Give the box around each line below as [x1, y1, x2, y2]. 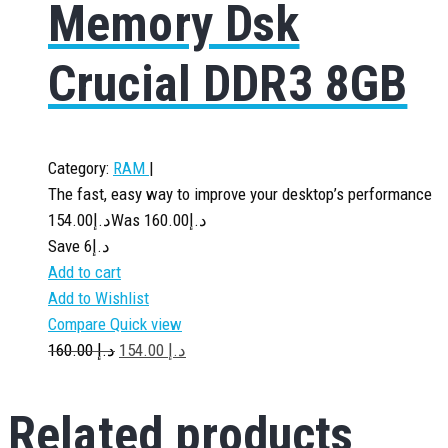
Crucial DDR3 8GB [48, 54, 408, 113]
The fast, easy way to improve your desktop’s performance [48, 184, 432, 204]
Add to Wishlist [48, 288, 149, 308]
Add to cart [48, 262, 121, 282]
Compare [48, 314, 110, 334]
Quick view [110, 314, 182, 334]
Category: [48, 158, 109, 178]
